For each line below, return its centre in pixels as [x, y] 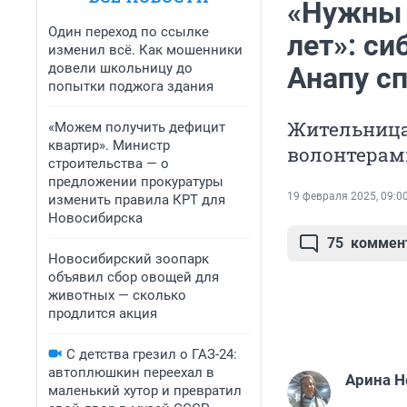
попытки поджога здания [131, 86]
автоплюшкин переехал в [131, 372]
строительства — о [109, 164]
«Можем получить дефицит [137, 127]
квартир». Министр [109, 145]
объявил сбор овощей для [134, 277]
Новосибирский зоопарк [129, 259]
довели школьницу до [120, 68]
